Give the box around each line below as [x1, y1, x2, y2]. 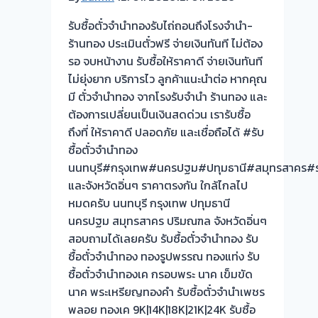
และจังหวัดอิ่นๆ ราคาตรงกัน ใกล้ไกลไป [68, 177, 248, 194]
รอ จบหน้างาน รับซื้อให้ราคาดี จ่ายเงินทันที [68, 53, 263, 70]
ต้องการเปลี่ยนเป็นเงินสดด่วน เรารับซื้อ [68, 106, 251, 124]
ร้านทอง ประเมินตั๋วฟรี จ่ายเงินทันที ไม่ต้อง [68, 35, 263, 53]
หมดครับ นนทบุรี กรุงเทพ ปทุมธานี [68, 194, 230, 212]
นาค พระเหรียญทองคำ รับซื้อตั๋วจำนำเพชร [68, 283, 265, 301]
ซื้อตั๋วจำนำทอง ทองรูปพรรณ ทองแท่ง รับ [68, 248, 260, 265]
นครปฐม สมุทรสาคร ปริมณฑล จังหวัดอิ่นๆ [68, 212, 267, 230]
